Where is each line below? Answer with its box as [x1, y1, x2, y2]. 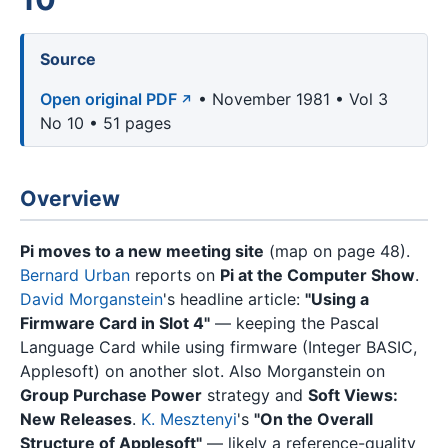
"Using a [305, 288, 369, 309]
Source [40, 49, 96, 70]
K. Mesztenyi [141, 408, 237, 429]
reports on [130, 264, 220, 285]
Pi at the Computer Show [220, 264, 415, 285]
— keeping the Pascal [210, 312, 379, 333]
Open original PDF [40, 89, 177, 110]
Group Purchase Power [20, 384, 202, 405]
